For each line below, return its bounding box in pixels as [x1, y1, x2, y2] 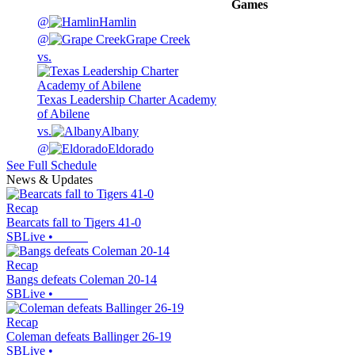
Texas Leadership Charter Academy [37, 93, 216, 107]
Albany [101, 124, 139, 139]
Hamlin [99, 15, 136, 29]
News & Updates [6, 173, 93, 187]
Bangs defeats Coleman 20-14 [6, 273, 157, 287]
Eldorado [108, 142, 154, 156]
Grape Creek [126, 32, 190, 47]
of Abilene [37, 107, 90, 121]
